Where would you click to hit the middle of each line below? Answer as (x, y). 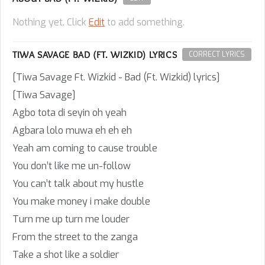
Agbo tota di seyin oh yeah (70, 113)
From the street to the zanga (75, 237)
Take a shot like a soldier (66, 255)
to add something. (145, 22)
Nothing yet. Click (51, 22)
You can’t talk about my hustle (78, 184)
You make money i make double (81, 201)
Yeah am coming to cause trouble (85, 148)
